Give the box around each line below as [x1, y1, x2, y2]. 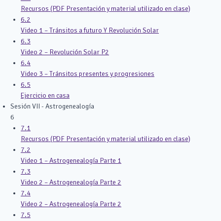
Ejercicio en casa [21, 91, 70, 100]
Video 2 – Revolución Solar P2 [21, 48, 109, 56]
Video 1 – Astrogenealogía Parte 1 [21, 156, 121, 165]
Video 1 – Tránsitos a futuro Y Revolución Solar [21, 26, 159, 35]
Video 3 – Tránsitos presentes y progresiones [21, 70, 154, 78]
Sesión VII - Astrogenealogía [10, 102, 94, 110]
